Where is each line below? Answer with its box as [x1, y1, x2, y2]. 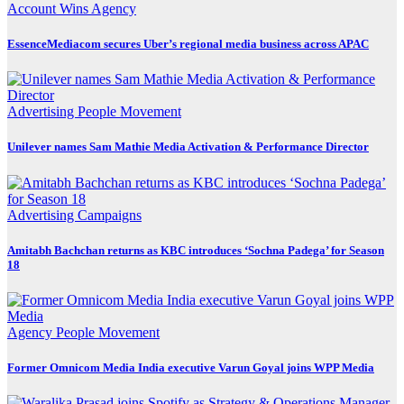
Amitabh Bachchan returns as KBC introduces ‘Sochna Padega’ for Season [7, 243, 384, 257]
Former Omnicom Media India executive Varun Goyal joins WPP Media [7, 361, 374, 375]
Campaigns [78, 207, 142, 223]
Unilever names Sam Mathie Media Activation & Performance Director [7, 140, 369, 154]
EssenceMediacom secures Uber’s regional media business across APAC [7, 37, 369, 51]
